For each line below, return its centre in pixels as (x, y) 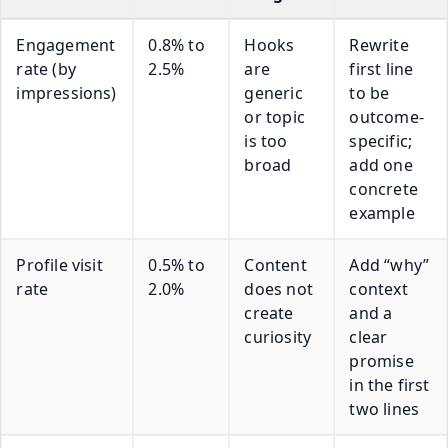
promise (381, 360)
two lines (384, 408)
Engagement (66, 44)
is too (266, 140)
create (269, 312)
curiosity (278, 336)
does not (278, 288)
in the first (389, 384)
